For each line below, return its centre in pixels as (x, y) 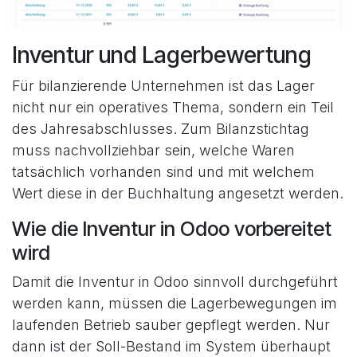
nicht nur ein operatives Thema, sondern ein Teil (173, 108)
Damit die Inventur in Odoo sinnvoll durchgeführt (175, 282)
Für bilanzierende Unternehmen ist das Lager (163, 86)
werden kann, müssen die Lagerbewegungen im (175, 304)
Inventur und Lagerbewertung (162, 55)
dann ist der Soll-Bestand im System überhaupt (171, 347)
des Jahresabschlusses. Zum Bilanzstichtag (161, 129)
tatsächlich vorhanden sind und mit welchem (163, 172)
